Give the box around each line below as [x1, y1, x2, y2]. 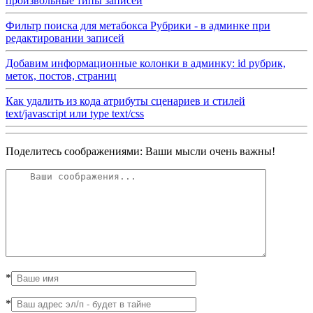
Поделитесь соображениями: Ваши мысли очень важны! [6, 145, 275, 157]
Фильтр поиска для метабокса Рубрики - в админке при [6, 19, 270, 31]
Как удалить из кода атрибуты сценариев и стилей [6, 94, 245, 107]
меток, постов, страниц [6, 69, 117, 82]
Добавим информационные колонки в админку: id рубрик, [6, 57, 286, 69]
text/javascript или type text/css [6, 107, 144, 119]
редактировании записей [6, 31, 124, 44]
